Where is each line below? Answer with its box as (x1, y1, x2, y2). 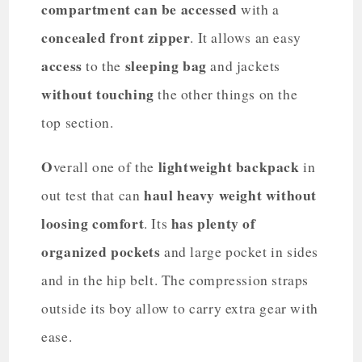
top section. (41, 112, 120, 132)
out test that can (41, 185, 145, 204)
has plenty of (170, 212, 256, 234)
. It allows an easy (190, 27, 301, 47)
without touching (41, 82, 154, 104)
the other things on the (154, 84, 298, 103)
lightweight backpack (154, 155, 300, 177)
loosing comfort (41, 212, 145, 234)
